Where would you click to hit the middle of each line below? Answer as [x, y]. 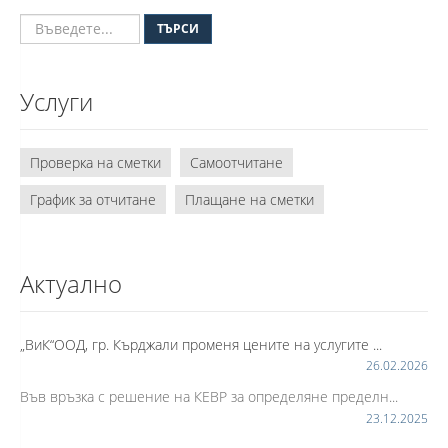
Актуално [71, 283]
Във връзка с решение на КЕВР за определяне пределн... [209, 396]
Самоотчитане [236, 162]
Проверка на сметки [95, 162]
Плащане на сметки [249, 199]
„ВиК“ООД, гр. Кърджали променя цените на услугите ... [201, 344]
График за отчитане [93, 199]
